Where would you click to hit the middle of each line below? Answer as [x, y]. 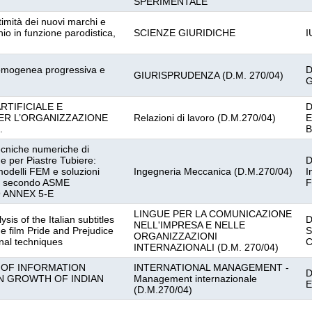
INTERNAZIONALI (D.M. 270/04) [206, 247]
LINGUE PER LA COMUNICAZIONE [213, 214]
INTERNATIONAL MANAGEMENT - [211, 267]
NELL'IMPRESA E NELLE [189, 225]
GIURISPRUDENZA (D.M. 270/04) [209, 75]
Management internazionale [195, 279]
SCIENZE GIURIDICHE [185, 33]
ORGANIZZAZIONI [175, 236]
